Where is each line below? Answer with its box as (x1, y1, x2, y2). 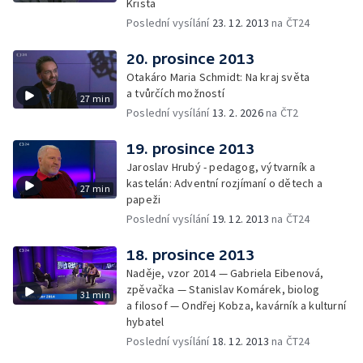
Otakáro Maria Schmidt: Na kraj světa (126, 70, 310, 84)
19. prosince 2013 (126, 140, 254, 157)
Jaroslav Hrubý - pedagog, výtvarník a (126, 160, 316, 174)
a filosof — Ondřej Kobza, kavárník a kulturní (126, 298, 346, 313)
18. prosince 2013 (126, 246, 254, 263)
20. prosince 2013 (126, 50, 254, 67)
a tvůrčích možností (126, 86, 224, 100)
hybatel (126, 314, 164, 329)
